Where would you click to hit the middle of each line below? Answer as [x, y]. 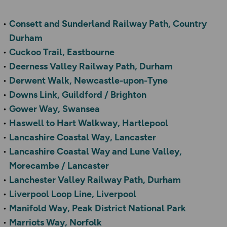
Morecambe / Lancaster [59, 166]
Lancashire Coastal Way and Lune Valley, [96, 152]
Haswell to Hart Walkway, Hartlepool [89, 123]
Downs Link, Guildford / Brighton [78, 95]
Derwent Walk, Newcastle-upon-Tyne [88, 81]
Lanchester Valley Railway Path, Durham [95, 180]
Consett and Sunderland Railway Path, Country [108, 24]
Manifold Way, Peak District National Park [98, 209]
